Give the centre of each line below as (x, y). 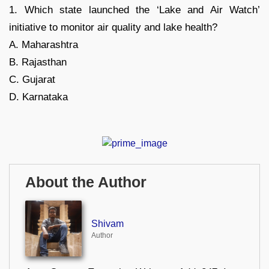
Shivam (107, 224)
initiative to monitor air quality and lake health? (113, 28)
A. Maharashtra (44, 45)
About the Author (86, 182)
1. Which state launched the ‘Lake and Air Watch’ (134, 10)
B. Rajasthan (38, 62)
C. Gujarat (32, 80)
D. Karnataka (38, 97)
